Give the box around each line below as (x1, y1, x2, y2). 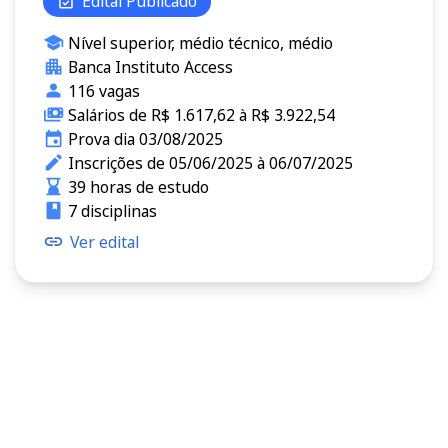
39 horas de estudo (67, 175, 209, 198)
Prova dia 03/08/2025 (67, 127, 223, 150)
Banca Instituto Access (67, 55, 233, 78)
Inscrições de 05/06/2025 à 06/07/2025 (67, 151, 353, 174)
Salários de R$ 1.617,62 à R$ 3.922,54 (67, 103, 335, 126)
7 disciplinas (67, 199, 157, 222)
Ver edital (70, 230, 139, 253)
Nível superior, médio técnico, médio (67, 31, 333, 54)
